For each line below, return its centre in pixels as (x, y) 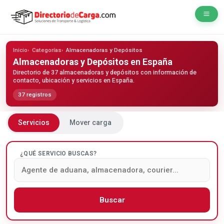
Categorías (47, 50)
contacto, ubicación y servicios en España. (74, 80)
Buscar (112, 200)
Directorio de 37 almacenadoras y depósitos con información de (105, 72)
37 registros (35, 94)
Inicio (20, 50)
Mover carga (90, 122)
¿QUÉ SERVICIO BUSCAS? (58, 153)
